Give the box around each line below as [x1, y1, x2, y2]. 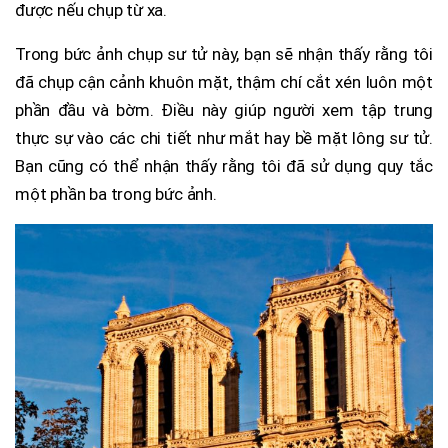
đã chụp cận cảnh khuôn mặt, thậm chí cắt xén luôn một [15, 72, 433, 93]
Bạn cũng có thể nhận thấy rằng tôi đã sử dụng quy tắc [15, 156, 433, 177]
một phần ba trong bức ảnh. [15, 184, 217, 205]
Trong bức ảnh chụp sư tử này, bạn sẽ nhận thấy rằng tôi [15, 44, 433, 65]
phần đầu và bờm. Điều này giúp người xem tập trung [15, 100, 433, 121]
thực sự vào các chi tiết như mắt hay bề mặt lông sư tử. [15, 128, 433, 149]
